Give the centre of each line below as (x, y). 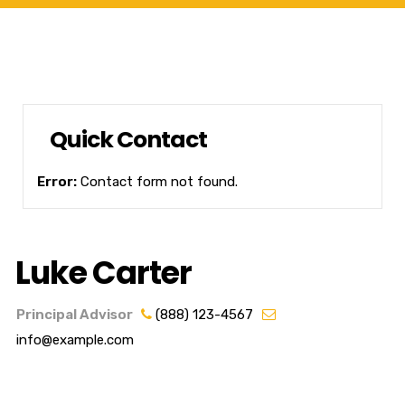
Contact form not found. (157, 182)
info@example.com (75, 340)
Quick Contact (128, 140)
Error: (57, 182)
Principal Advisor (76, 315)
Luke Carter (104, 273)
